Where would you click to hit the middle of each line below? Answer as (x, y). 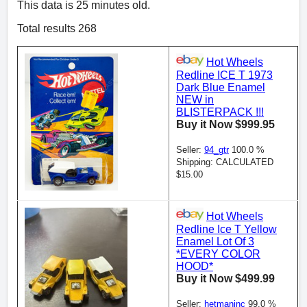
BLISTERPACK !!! (220, 112)
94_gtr (217, 149)
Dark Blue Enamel (221, 87)
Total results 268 (57, 29)
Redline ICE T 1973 (224, 75)
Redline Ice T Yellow (226, 229)
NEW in (195, 99)
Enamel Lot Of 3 (215, 241)
